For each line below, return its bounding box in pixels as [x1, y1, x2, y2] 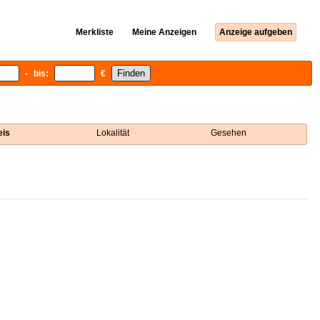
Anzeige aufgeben [219, 26, 292, 37]
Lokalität [96, 128, 129, 138]
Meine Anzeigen [132, 26, 196, 37]
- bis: [19, 69, 54, 79]
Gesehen [211, 128, 247, 138]
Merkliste [76, 26, 114, 37]
